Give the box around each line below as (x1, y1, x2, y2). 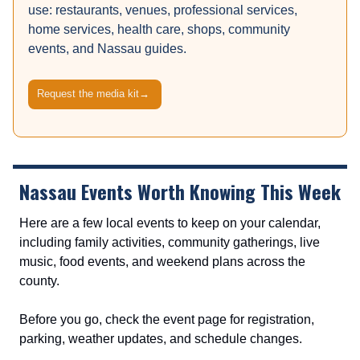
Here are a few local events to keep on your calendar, (19, 216, 321, 231)
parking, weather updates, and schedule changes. (19, 332, 302, 346)
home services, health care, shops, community (28, 22, 290, 37)
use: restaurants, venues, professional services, (28, 3, 297, 18)
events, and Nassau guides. (28, 42, 186, 56)
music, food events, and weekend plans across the (19, 255, 305, 269)
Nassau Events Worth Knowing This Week (19, 177, 341, 207)
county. (19, 274, 59, 288)
